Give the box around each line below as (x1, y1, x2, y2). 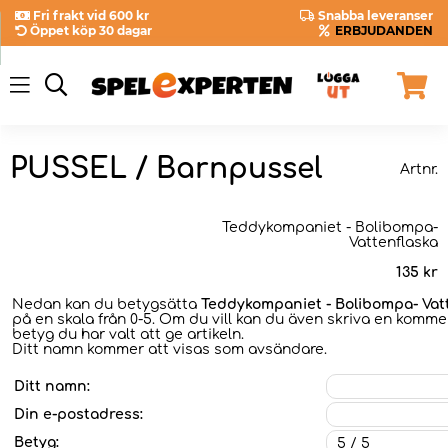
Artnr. (400, 161, 438, 177)
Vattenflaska (349, 234, 438, 250)
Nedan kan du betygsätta (12, 296, 201, 312)
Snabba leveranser (318, 8, 433, 23)
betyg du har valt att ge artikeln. (12, 326, 244, 342)
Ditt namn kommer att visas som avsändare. (12, 341, 327, 357)
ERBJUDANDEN (335, 23, 433, 38)
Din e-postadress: (14, 406, 143, 422)
